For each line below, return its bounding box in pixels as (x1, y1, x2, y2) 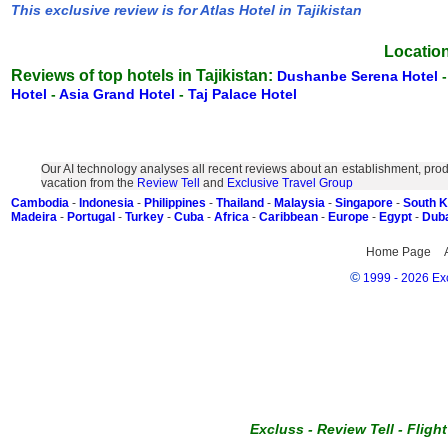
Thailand (216, 196, 264, 210)
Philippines (144, 196, 206, 210)
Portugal (67, 210, 115, 224)
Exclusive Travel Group (227, 176, 353, 190)
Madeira (11, 210, 57, 224)
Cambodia (11, 196, 69, 210)
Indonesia (79, 196, 134, 210)
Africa (214, 210, 249, 224)
